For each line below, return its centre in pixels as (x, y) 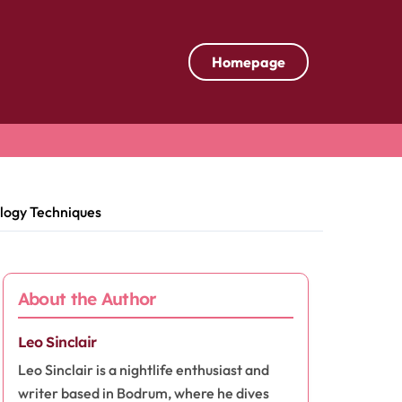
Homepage (249, 62)
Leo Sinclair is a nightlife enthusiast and (143, 370)
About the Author (87, 299)
